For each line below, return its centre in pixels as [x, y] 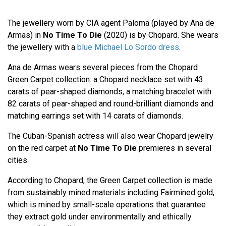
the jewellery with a [42, 47]
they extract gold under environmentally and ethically [100, 217]
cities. [18, 160]
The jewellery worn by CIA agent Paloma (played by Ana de [111, 23]
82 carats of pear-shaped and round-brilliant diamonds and [110, 104]
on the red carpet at [43, 148]
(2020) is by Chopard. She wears [160, 35]
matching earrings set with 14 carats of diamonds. [95, 116]
